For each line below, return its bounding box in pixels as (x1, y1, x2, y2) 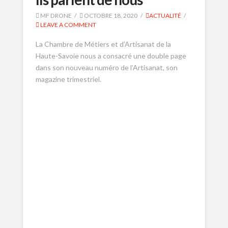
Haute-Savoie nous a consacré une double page (35, 51, 186, 61)
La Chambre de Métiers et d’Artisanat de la (35, 40, 171, 49)
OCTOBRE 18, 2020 (83, 11, 138, 19)
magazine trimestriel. (35, 75, 101, 84)
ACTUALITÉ (149, 11, 181, 19)
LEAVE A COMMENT (39, 20, 96, 28)
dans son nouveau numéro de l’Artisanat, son (35, 63, 178, 72)
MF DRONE (39, 11, 72, 19)
